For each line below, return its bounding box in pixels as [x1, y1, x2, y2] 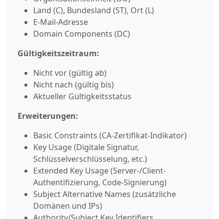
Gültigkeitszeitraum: [18, 47, 99, 59]
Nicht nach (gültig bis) [33, 79, 114, 90]
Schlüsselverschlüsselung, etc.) [33, 153, 147, 164]
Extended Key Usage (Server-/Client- [33, 165, 166, 176]
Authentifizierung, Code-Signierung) [33, 176, 167, 188]
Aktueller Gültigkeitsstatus [33, 90, 131, 102]
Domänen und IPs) [33, 200, 102, 211]
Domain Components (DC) [33, 28, 130, 39]
